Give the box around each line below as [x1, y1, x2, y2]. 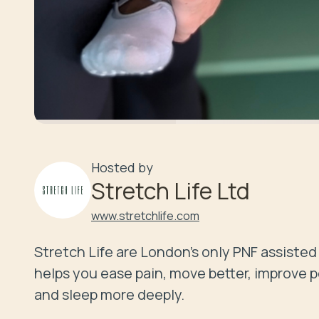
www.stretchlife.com [91, 207, 199, 224]
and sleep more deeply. [34, 284, 184, 304]
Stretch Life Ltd [91, 174, 250, 206]
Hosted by [91, 158, 153, 176]
